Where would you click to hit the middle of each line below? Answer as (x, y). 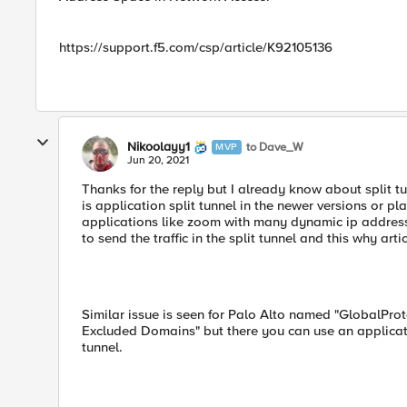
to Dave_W (274, 147)
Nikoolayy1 (159, 147)
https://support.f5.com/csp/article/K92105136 (196, 47)
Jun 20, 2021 (158, 160)
